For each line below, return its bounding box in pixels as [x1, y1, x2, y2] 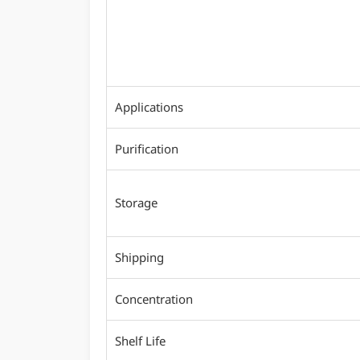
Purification [115, 141, 178, 157]
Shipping [115, 249, 164, 265]
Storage [115, 194, 157, 211]
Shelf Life [115, 333, 166, 349]
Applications [115, 99, 183, 115]
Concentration [115, 291, 193, 307]
